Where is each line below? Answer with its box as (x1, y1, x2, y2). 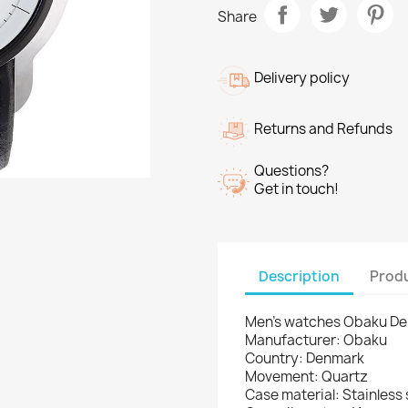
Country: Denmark (245, 349, 364, 368)
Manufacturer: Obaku (245, 331, 387, 350)
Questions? (254, 161, 329, 180)
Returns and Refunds (254, 119, 393, 138)
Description (259, 266, 340, 286)
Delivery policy (254, 68, 350, 87)
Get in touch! (254, 179, 339, 199)
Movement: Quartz (245, 367, 368, 386)
